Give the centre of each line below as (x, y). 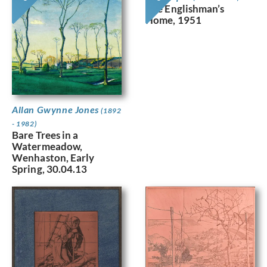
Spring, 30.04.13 (50, 169)
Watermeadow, (47, 146)
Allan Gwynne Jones (57, 109)
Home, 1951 (173, 20)
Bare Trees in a (45, 135)
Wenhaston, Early (53, 157)
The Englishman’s (185, 8)
